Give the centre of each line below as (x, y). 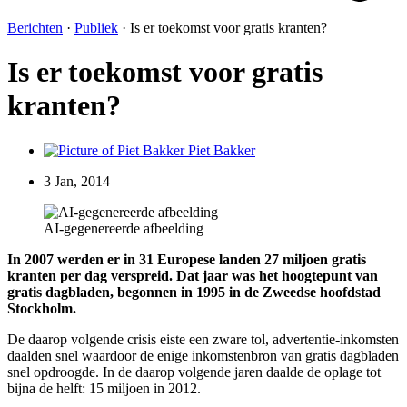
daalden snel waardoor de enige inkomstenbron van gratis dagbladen (203, 355)
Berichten (35, 27)
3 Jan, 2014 (77, 181)
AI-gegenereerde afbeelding (124, 228)
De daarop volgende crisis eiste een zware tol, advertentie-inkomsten (203, 339)
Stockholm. (42, 308)
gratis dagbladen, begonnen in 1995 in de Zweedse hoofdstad (194, 292)
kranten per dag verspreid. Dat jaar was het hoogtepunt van (193, 275)
